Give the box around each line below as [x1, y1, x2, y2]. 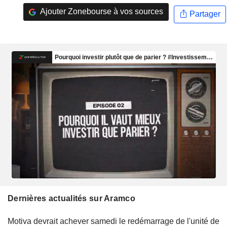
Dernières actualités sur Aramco [8, 194, 135, 203]
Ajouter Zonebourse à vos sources [38, 7, 163, 16]
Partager [187, 10, 220, 19]
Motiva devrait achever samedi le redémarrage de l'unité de [8, 216, 219, 225]
